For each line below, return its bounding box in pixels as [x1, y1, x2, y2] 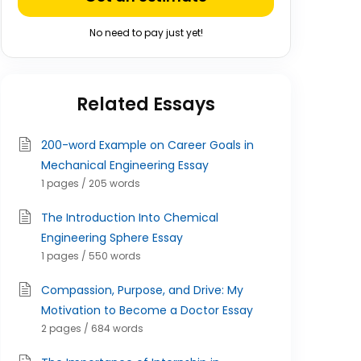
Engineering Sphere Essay [41, 230, 183, 246]
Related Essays [77, 92, 215, 117]
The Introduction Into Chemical [41, 210, 218, 226]
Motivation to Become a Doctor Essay [41, 302, 253, 318]
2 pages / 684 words [41, 322, 143, 335]
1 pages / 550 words [41, 249, 141, 263]
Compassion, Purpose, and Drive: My [41, 282, 243, 298]
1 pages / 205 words [41, 176, 140, 190]
